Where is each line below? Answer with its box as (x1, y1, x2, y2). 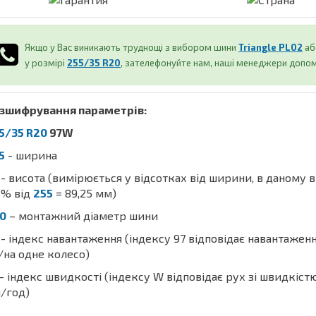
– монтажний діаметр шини (6, 209, 158, 222)
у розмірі (25, 57, 67, 68)
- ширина (5, 148, 57, 162)
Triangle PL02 (238, 42, 303, 53)
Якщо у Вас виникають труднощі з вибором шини (25, 42, 238, 53)
